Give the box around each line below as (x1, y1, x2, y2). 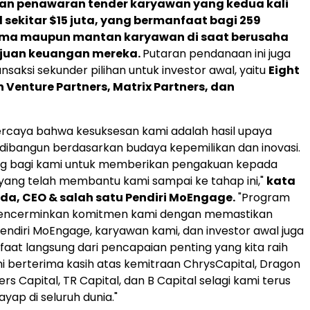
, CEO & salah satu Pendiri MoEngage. (17, 190, 235, 206)
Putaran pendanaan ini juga (143, 46, 291, 62)
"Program (235, 190, 290, 206)
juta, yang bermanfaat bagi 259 (68, 12, 261, 28)
